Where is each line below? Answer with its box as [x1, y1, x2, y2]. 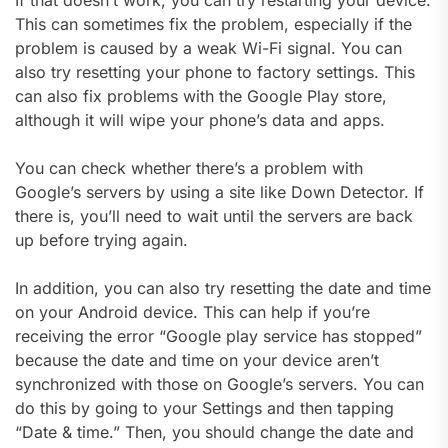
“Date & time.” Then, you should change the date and [15, 421, 414, 442]
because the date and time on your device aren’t [15, 349, 379, 370]
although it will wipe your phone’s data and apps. [15, 109, 385, 130]
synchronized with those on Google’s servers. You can [15, 373, 424, 394]
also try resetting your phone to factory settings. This [15, 61, 415, 82]
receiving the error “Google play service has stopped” [15, 325, 422, 346]
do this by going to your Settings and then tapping [15, 397, 394, 418]
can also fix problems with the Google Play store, [15, 85, 387, 106]
